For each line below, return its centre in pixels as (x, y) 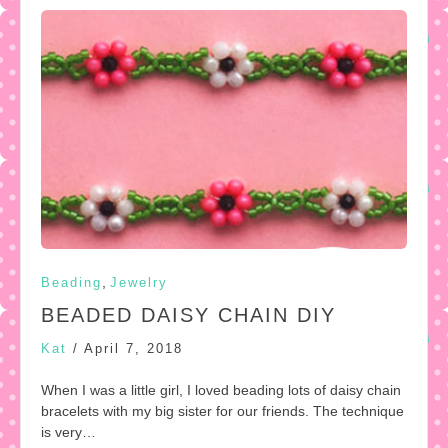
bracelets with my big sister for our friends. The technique (222, 410)
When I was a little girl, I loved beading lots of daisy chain (221, 389)
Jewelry (139, 282)
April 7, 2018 (133, 348)
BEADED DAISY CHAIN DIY (188, 314)
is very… (68, 431)
